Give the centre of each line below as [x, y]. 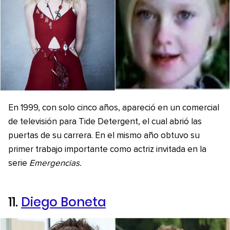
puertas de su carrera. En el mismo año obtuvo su [104, 136]
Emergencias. [55, 163]
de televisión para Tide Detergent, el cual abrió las [105, 122]
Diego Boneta [63, 202]
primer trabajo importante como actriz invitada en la [107, 149]
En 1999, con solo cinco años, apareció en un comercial [114, 108]
